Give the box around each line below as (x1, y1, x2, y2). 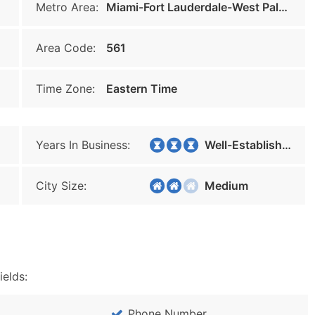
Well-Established (196, 138, 282, 152)
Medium (196, 179, 248, 193)
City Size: (36, 179, 86, 193)
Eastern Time (106, 82, 177, 96)
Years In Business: (36, 138, 130, 152)
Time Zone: (36, 82, 95, 96)
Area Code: (36, 41, 96, 55)
